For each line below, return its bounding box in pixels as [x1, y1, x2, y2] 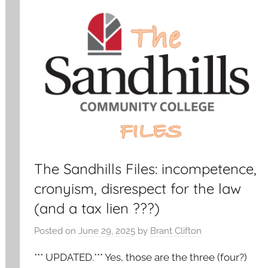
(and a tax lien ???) [34, 199, 160, 218]
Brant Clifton [150, 225, 202, 236]
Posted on [34, 225, 79, 236]
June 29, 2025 [78, 225, 136, 236]
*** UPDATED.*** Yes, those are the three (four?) [34, 251, 248, 263]
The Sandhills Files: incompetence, [34, 160, 257, 178]
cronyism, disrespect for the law [34, 179, 242, 198]
